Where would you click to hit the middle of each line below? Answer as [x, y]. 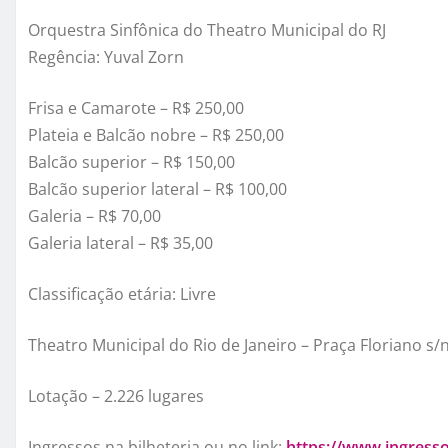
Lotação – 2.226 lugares [116, 395]
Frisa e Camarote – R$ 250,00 [136, 107]
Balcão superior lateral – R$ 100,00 [157, 188]
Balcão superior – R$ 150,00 [131, 161]
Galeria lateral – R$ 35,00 [120, 242]
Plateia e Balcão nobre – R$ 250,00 [156, 134]
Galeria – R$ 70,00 [94, 215]
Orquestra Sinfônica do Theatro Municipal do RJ [207, 29]
